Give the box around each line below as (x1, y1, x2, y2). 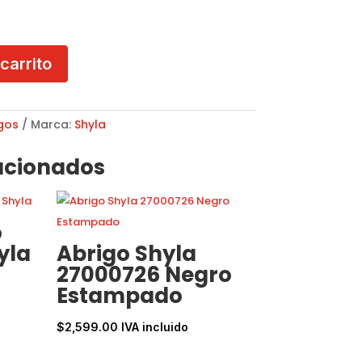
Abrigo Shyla (57, 239, 197, 269)
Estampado (57, 281, 183, 311)
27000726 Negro (57, 260, 233, 290)
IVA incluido (121, 320, 189, 335)
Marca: (30, 116, 74, 133)
